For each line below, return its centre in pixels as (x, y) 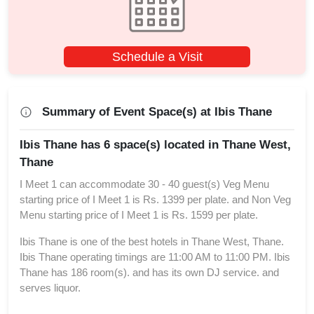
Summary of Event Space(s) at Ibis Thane (157, 112)
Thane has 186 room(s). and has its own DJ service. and (149, 273)
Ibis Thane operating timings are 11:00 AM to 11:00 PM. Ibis (155, 257)
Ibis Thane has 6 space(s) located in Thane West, (155, 145)
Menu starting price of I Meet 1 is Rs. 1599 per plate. (139, 215)
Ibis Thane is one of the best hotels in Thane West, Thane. (152, 242)
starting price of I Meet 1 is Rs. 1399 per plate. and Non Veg (155, 200)
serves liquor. (50, 288)
